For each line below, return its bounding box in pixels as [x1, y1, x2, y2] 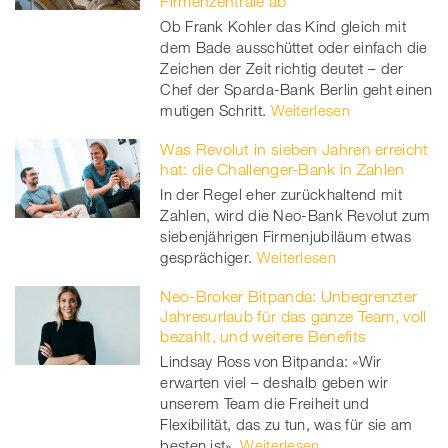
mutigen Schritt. [160, 101, 267, 120]
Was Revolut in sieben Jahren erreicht [160, 140, 429, 159]
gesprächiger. [160, 248, 253, 267]
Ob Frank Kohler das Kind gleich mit [160, 17, 406, 36]
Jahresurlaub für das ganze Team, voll [160, 307, 427, 326]
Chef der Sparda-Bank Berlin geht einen [160, 80, 433, 99]
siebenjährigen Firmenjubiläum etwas [160, 227, 411, 246]
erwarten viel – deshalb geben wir [160, 373, 389, 392]
